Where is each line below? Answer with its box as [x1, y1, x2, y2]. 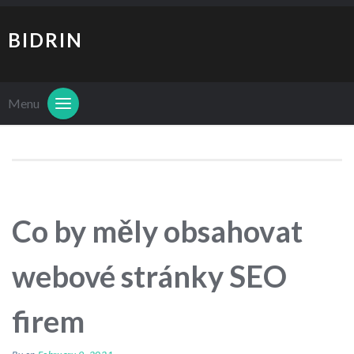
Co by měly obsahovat [12, 213, 303, 250]
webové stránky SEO [12, 258, 287, 295]
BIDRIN [8, 28, 83, 51]
